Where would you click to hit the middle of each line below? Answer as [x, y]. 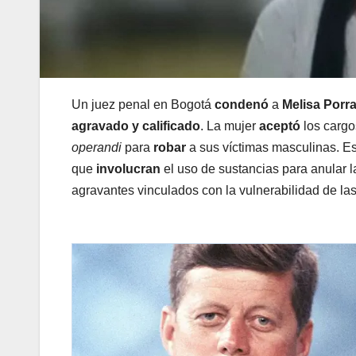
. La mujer [230, 126]
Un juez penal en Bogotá [143, 105]
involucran [128, 169]
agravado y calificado [136, 126]
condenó [242, 105]
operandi [97, 148]
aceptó [280, 126]
